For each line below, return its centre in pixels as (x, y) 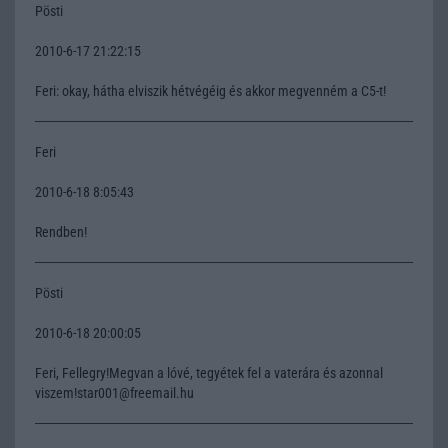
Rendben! (61, 231)
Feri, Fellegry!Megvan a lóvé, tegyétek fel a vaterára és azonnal (209, 372)
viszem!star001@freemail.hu (114, 392)
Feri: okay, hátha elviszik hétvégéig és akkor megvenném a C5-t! (210, 90)
